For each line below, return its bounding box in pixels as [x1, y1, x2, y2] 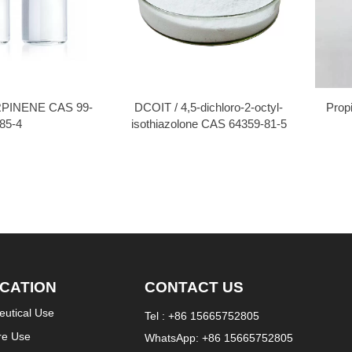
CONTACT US [144, 279, 244, 296]
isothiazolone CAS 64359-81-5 [130, 116, 287, 130]
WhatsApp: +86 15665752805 [144, 331, 293, 344]
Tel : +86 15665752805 [144, 309, 259, 322]
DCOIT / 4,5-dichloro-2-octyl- [134, 100, 284, 114]
